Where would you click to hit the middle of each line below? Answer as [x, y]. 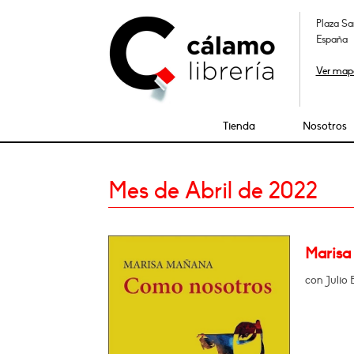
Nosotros [325, 126]
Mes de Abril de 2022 [213, 191]
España [331, 40]
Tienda [239, 126]
